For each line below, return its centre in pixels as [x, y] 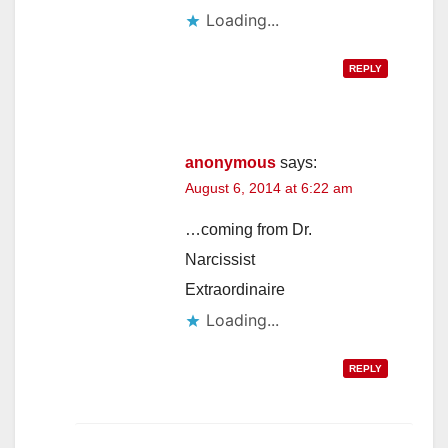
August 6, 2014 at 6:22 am [269, 188]
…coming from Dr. [248, 230]
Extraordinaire [235, 290]
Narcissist [220, 260]
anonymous [230, 163]
